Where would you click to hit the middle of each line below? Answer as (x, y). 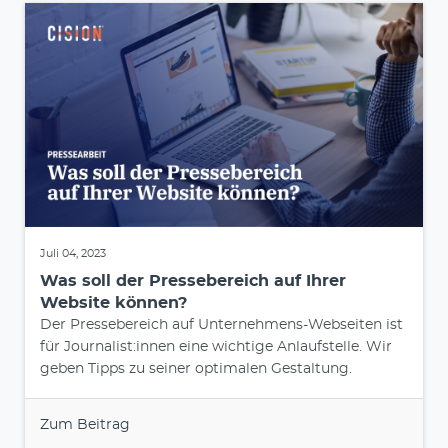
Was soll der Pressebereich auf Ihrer (193, 280)
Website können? (113, 302)
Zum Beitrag (85, 424)
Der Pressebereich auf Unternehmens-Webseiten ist (221, 324)
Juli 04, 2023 (73, 253)
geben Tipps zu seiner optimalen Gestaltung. (196, 368)
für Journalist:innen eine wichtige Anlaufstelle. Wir (216, 346)
